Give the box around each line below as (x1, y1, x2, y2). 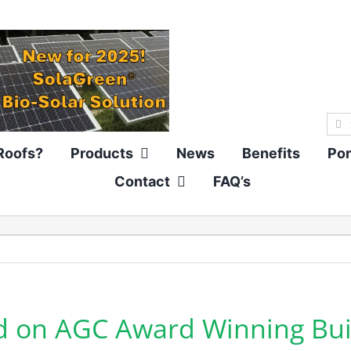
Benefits (241, 145, 300, 162)
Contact (114, 173, 170, 190)
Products (70, 145, 133, 162)
